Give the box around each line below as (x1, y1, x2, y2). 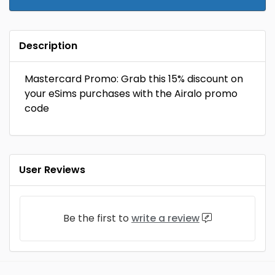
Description (19, 39, 77, 53)
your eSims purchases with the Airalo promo (25, 87, 238, 101)
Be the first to (63, 211, 131, 225)
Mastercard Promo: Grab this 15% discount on (25, 72, 243, 86)
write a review (131, 211, 199, 225)
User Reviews (19, 163, 85, 177)
